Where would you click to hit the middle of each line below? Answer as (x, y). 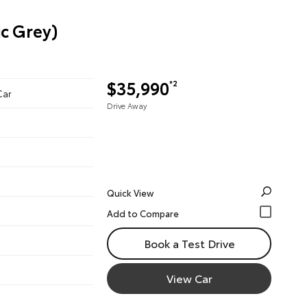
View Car (189, 278)
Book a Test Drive (189, 243)
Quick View (130, 193)
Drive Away (127, 106)
